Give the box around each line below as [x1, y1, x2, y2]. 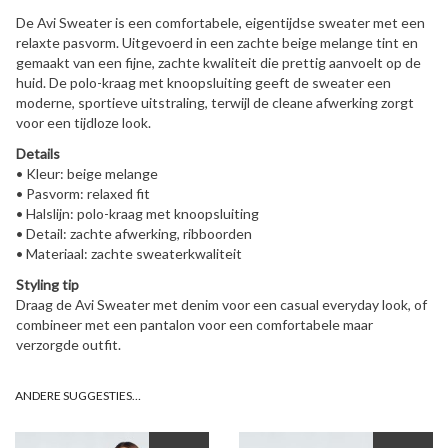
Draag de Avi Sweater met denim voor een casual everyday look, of [16, 296, 427, 314]
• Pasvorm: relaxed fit [16, 185, 150, 203]
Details [16, 145, 60, 163]
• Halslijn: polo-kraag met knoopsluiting [16, 205, 259, 223]
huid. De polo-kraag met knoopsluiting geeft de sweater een [16, 74, 391, 92]
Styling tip [16, 276, 79, 294]
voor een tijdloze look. [16, 114, 151, 132]
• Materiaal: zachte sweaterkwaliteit [16, 245, 242, 263]
